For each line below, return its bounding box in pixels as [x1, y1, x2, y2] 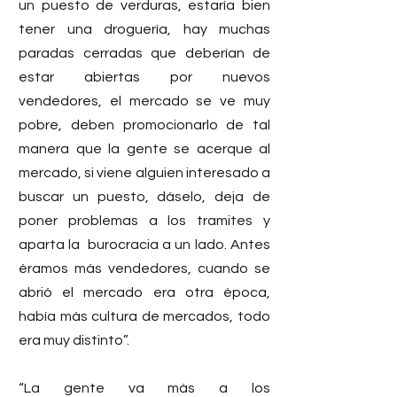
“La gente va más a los [19, 380, 270, 395]
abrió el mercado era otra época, [19, 284, 270, 300]
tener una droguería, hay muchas [19, 21, 270, 36]
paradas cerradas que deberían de [19, 45, 270, 60]
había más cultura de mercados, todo [19, 308, 270, 323]
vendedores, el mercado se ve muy [19, 93, 270, 108]
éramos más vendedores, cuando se [19, 261, 270, 276]
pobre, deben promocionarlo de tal [19, 117, 270, 132]
